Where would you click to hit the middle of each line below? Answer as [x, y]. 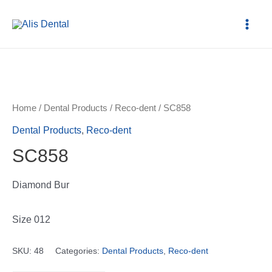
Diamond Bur [41, 185]
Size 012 [31, 219]
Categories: [79, 250]
